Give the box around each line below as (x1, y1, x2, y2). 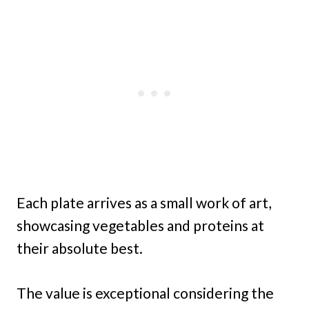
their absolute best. (17, 239, 143, 257)
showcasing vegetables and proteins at (17, 217, 264, 234)
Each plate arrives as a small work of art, (17, 194, 271, 211)
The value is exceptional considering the (17, 284, 274, 301)
